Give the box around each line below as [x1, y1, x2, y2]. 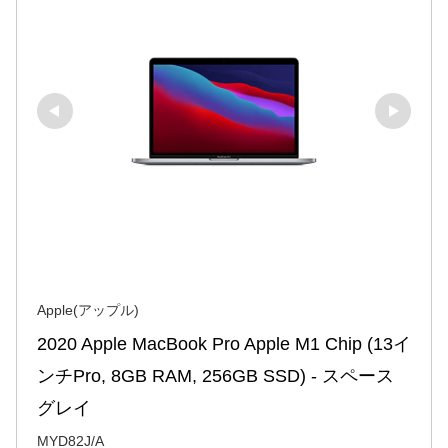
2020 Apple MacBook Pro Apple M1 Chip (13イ [37, 333, 411, 354]
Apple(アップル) [37, 301, 139, 318]
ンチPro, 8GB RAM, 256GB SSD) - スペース [37, 365, 394, 386]
